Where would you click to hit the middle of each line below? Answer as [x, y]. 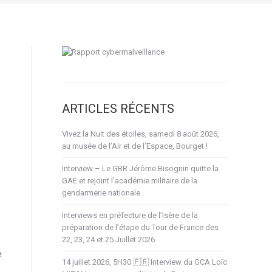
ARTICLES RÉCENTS [118, 109]
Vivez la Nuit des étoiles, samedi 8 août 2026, [141, 134]
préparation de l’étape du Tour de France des [140, 227]
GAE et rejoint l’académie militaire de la [130, 181]
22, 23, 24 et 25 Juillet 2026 [108, 240]
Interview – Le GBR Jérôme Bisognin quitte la [140, 168]
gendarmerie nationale [101, 193]
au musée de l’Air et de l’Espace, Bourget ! [135, 146]
